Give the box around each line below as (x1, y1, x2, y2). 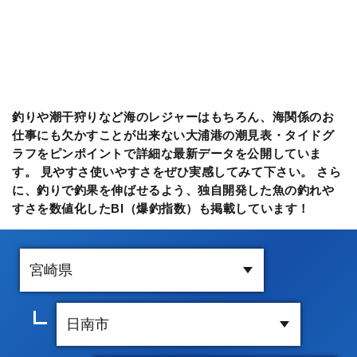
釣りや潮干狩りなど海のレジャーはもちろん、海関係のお (12, 109, 335, 124)
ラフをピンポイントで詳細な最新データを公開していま (12, 146, 322, 160)
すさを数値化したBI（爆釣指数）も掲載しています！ (12, 201, 310, 215)
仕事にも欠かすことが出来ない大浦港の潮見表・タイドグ (12, 127, 335, 142)
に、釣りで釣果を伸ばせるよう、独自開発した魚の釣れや (12, 182, 335, 197)
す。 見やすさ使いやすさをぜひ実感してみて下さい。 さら (12, 164, 342, 178)
